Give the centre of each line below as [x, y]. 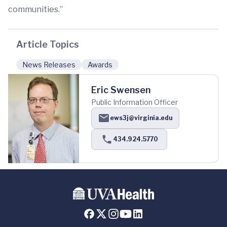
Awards [100, 65]
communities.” [35, 10]
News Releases [49, 65]
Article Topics [48, 45]
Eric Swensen [121, 90]
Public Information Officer [135, 102]
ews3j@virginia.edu [141, 118]
